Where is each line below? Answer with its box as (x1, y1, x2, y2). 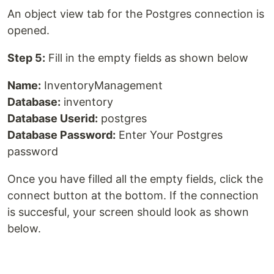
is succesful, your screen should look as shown (7, 206, 249, 219)
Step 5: (7, 51, 45, 65)
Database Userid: (7, 112, 98, 125)
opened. (7, 24, 50, 37)
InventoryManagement (41, 79, 163, 92)
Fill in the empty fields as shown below (45, 51, 248, 65)
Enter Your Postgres (116, 128, 223, 142)
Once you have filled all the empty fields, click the (7, 172, 263, 186)
